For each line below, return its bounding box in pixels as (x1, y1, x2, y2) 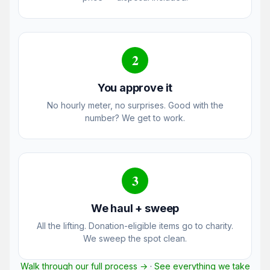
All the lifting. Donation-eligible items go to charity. (37, 221, 233, 231)
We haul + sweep (90, 202, 180, 215)
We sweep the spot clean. (83, 233, 187, 244)
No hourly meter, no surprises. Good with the (46, 100, 224, 111)
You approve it (97, 81, 173, 95)
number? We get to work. (85, 113, 185, 124)
